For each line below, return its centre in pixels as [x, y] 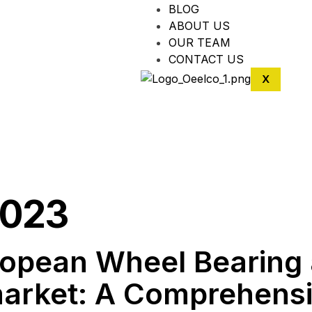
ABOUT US [199, 26]
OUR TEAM [200, 43]
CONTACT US [206, 60]
